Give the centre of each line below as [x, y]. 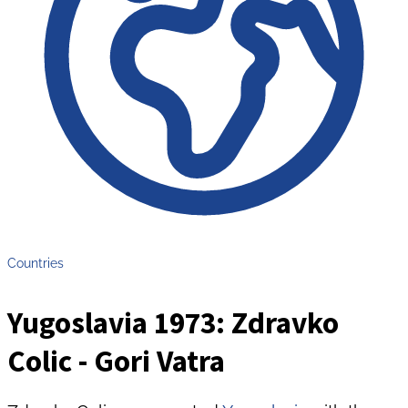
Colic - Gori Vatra [116, 361]
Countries [36, 262]
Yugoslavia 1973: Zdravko [173, 323]
